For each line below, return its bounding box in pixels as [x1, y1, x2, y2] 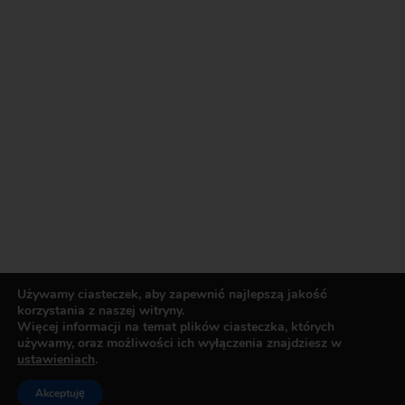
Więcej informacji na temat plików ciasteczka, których [17, 318, 334, 335]
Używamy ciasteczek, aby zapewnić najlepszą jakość [17, 286, 327, 303]
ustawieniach [17, 351, 95, 368]
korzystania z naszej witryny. [17, 302, 184, 319]
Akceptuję [35, 386, 85, 400]
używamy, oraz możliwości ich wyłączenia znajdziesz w [17, 334, 342, 352]
